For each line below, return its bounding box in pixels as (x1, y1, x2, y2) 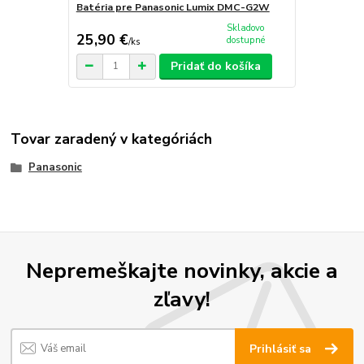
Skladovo (227, 22, 265, 35)
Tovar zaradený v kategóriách (11, 129, 213, 149)
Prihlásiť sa (249, 340, 315, 357)
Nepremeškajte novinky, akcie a (26, 256, 338, 286)
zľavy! (154, 284, 210, 314)
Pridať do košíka (171, 58, 262, 74)
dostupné (226, 34, 265, 47)
